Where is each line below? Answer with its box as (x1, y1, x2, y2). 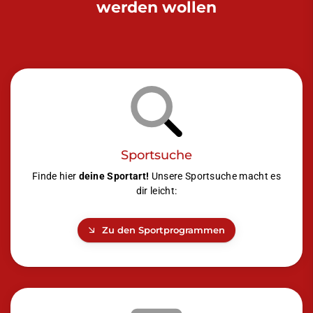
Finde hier (32, 170, 79, 183)
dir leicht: (136, 185, 177, 198)
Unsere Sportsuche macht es (151, 170, 281, 183)
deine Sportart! (78, 170, 152, 183)
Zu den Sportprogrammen (102, 225, 225, 236)
